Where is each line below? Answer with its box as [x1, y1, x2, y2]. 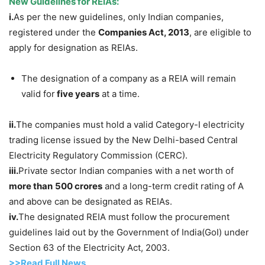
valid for [21, 88, 55, 99]
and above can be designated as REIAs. [9, 195, 172, 207]
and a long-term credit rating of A [102, 180, 244, 192]
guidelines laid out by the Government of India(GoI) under [9, 226, 249, 238]
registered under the [9, 26, 98, 38]
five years [55, 88, 99, 99]
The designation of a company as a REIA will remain [21, 72, 236, 84]
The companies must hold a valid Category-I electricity [16, 118, 244, 130]
